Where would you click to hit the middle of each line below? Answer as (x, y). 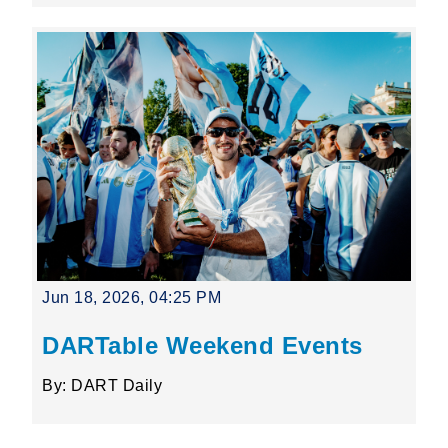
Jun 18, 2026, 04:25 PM (132, 297)
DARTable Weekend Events (202, 345)
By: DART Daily (102, 385)
